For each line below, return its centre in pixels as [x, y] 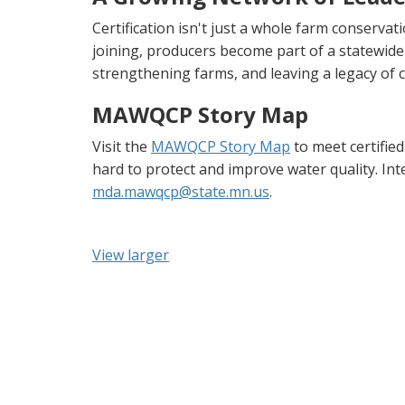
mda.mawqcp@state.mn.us [181, 191]
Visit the [122, 146]
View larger [131, 254]
